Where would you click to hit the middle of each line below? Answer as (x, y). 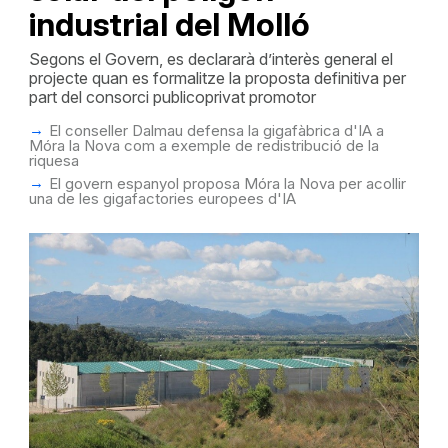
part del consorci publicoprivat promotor (172, 97)
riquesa (53, 160)
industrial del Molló (169, 24)
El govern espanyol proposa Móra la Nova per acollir (227, 183)
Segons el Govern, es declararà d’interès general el (210, 59)
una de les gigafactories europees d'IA (162, 198)
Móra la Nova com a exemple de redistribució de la (203, 145)
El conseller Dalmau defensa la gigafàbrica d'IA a (216, 130)
